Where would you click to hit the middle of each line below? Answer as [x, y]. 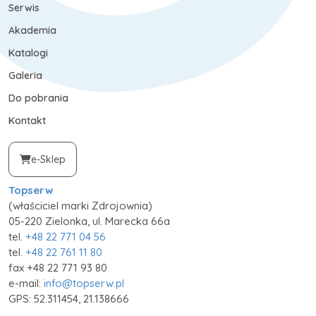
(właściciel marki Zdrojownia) [80, 206]
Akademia [32, 31]
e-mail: [26, 284]
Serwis [24, 8]
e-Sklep [48, 159]
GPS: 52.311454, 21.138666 [69, 299]
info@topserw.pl [84, 284]
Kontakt [27, 121]
